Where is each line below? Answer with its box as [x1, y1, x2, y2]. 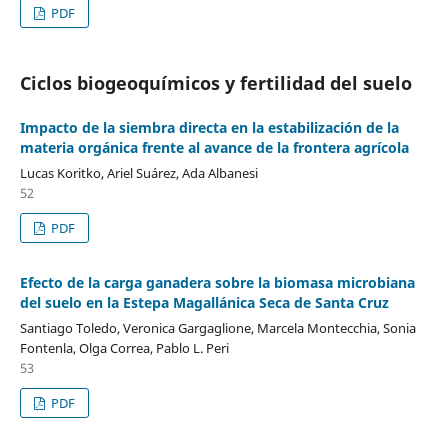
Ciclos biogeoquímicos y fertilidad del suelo [19, 70, 412, 95]
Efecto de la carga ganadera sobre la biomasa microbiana [19, 272, 415, 292]
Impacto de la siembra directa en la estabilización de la [19, 117, 399, 137]
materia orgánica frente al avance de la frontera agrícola [19, 137, 409, 157]
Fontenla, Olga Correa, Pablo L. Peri [19, 338, 229, 357]
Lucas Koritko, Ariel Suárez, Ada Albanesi [19, 163, 258, 182]
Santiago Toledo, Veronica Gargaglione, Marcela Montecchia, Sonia [19, 318, 416, 337]
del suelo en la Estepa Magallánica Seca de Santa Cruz [19, 292, 389, 312]
